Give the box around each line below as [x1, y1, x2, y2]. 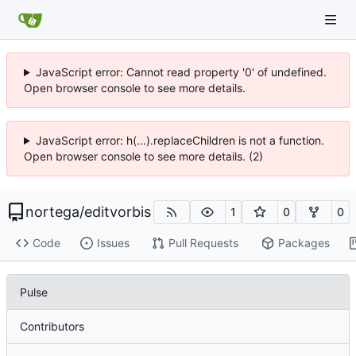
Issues [96, 236, 130, 250]
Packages [277, 236, 330, 250]
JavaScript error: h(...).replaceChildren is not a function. [35, 133, 324, 147]
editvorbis [84, 203, 151, 220]
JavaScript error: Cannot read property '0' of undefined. [35, 65, 327, 79]
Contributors [20, 319, 84, 333]
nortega [25, 203, 79, 220]
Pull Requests [168, 236, 238, 250]
